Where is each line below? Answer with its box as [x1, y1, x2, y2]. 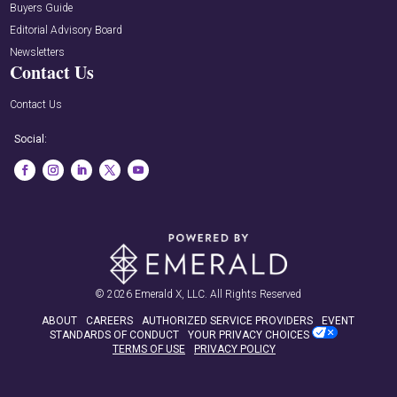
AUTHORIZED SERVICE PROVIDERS [142, 315, 314, 328]
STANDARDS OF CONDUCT [50, 329, 180, 342]
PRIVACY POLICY [193, 343, 276, 356]
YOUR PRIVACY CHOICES [188, 329, 310, 342]
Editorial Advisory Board [10, 24, 123, 37]
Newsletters [10, 46, 66, 59]
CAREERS [86, 315, 134, 328]
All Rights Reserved [207, 288, 302, 301]
